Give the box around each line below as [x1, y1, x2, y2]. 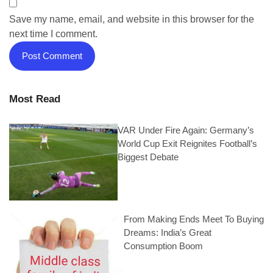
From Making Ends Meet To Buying [123, 213, 264, 224]
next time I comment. [9, 29, 97, 39]
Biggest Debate [118, 152, 179, 162]
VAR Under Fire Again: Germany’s [118, 125, 255, 135]
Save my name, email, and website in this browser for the [9, 14, 254, 24]
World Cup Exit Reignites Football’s [118, 138, 258, 149]
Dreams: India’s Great [123, 227, 211, 238]
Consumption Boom [123, 240, 203, 251]
